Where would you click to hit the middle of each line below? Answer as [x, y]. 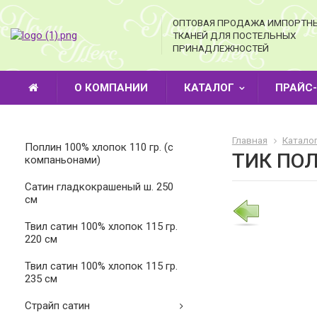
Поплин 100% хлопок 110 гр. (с [99, 147]
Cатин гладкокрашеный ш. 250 [99, 187]
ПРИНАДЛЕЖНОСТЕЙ [220, 48]
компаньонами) [63, 160]
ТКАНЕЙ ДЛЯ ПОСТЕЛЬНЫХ [234, 35]
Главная [249, 140]
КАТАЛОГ [209, 88]
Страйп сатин [57, 306]
